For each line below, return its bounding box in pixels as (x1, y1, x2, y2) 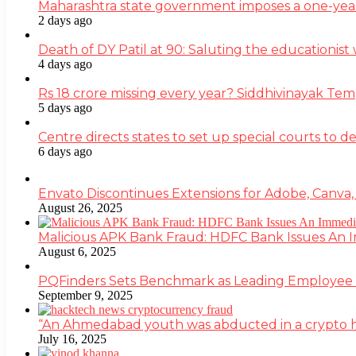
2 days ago (38, 13, 92, 27)
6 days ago (38, 144, 92, 158)
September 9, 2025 (38, 288, 133, 302)
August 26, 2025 (38, 200, 122, 215)
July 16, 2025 (38, 331, 106, 346)
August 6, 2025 (38, 244, 116, 258)
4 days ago (38, 56, 92, 71)
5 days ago (38, 100, 92, 114)
